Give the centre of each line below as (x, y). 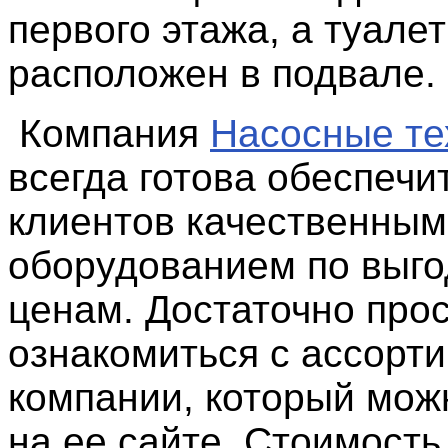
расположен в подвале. (222, 73)
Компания (109, 133)
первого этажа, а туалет (227, 29)
